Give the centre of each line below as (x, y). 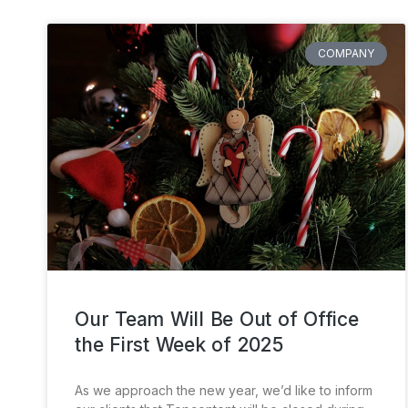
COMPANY (346, 53)
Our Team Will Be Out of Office (217, 319)
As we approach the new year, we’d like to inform (224, 390)
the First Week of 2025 (179, 344)
